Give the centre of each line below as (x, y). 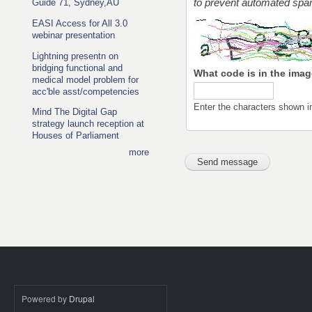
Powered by (45, 298)
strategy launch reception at (88, 124)
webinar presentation (73, 35)
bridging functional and (77, 68)
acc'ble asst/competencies (86, 91)
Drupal (82, 298)
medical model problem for (85, 79)
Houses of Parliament (76, 136)
